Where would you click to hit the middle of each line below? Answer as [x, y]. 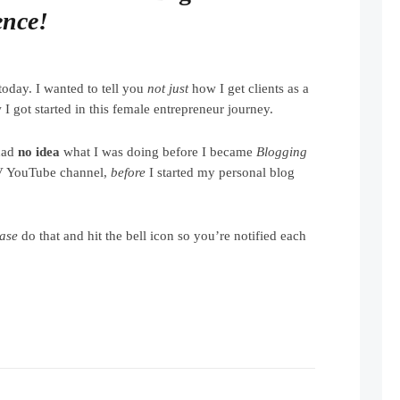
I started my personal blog [221, 172]
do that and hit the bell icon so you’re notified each [162, 235]
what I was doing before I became [158, 151]
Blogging [282, 151]
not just [168, 88]
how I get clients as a [249, 88]
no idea [39, 151]
